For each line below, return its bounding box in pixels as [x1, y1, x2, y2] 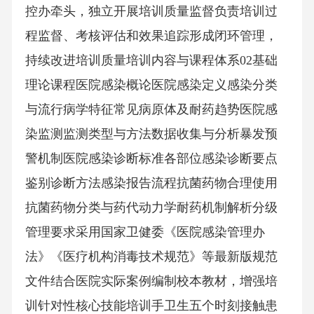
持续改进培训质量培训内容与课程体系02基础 [25, 53, 278, 68]
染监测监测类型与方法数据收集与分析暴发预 [25, 127, 278, 142]
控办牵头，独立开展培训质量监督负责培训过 [25, 4, 278, 19]
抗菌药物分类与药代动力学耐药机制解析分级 [25, 200, 278, 215]
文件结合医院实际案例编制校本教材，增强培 [25, 274, 278, 289]
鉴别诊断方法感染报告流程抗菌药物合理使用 [25, 176, 278, 191]
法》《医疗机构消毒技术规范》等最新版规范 [25, 250, 278, 264]
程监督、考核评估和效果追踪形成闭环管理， [25, 29, 278, 43]
